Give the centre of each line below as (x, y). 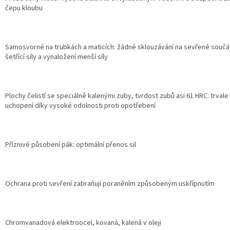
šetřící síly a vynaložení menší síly (56, 57)
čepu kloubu (24, 8)
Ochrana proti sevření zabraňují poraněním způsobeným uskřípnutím (110, 184)
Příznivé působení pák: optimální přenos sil (71, 145)
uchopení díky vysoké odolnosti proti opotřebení (80, 106)
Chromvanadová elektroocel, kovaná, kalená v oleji (83, 223)
